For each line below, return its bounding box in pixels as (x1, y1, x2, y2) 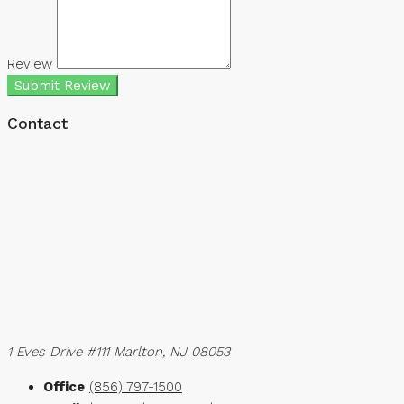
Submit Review (14, 78, 111, 95)
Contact (7, 114, 68, 133)
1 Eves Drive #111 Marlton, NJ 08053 (7, 344, 230, 361)
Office (43, 379, 85, 396)
